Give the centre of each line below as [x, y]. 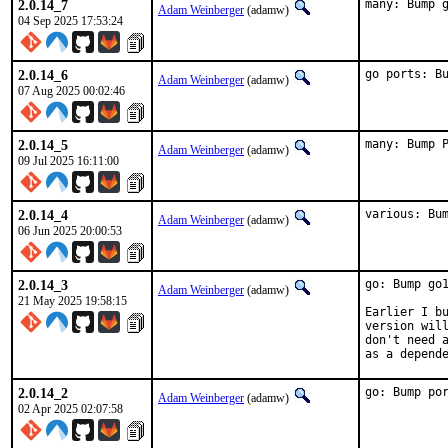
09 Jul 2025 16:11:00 [68, 161]
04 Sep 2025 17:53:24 [70, 21]
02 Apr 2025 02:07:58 [70, 409]
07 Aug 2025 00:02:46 [71, 91]
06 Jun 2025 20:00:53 [70, 231]
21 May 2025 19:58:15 [72, 301]
